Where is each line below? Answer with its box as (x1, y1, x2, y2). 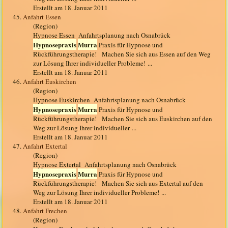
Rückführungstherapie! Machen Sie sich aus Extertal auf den (33, 179, 204, 188)
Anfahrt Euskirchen (23, 77, 77, 87)
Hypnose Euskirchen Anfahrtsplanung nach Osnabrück (33, 95, 186, 105)
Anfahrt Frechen (23, 206, 68, 216)
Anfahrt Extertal (23, 141, 68, 151)
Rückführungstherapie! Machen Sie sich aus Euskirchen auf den (33, 114, 213, 124)
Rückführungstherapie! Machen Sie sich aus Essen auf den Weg (33, 49, 211, 59)
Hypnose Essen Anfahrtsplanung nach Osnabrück (33, 31, 171, 40)
